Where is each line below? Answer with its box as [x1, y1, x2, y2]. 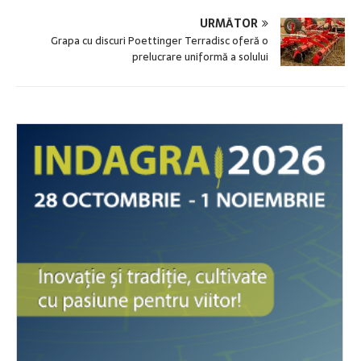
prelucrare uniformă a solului [132, 48, 268, 65]
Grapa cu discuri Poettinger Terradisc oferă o [51, 31, 268, 49]
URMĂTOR [200, 14, 258, 32]
